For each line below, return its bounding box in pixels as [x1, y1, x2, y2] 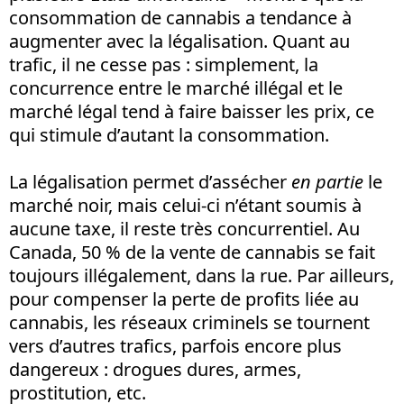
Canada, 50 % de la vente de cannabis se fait [9, 239, 375, 264]
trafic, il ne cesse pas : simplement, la [9, 51, 318, 77]
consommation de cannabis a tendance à [9, 5, 352, 30]
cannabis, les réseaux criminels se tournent [9, 309, 370, 335]
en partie [291, 169, 363, 194]
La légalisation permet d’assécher [9, 169, 291, 194]
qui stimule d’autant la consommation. [9, 122, 329, 147]
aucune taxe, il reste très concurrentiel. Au [9, 216, 360, 241]
